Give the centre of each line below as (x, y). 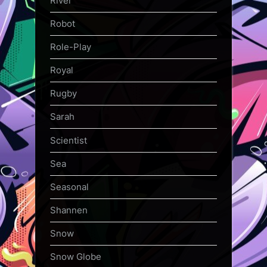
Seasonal (69, 187)
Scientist (69, 140)
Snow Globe (76, 257)
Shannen (69, 210)
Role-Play (71, 46)
